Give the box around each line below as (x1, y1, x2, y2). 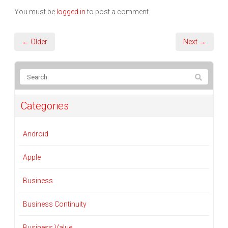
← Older (22, 38, 47, 46)
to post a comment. (85, 8, 150, 16)
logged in (56, 8, 85, 16)
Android (23, 130, 48, 138)
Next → (183, 38, 206, 46)
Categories (21, 100, 69, 112)
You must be (14, 8, 56, 16)
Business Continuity (23, 200, 87, 209)
